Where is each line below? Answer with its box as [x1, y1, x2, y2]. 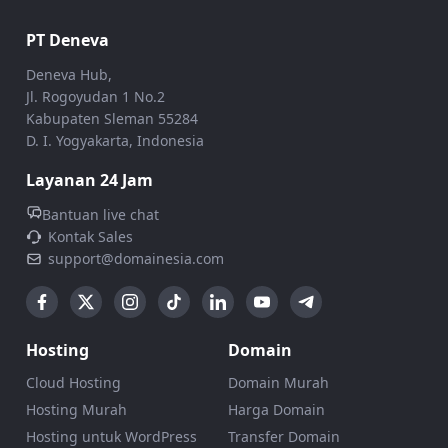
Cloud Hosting [25, 373, 121, 393]
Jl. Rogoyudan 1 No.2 [25, 87, 165, 107]
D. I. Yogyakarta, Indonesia [25, 131, 204, 151]
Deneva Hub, [25, 65, 112, 85]
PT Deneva [25, 29, 109, 52]
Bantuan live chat [41, 205, 159, 225]
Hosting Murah [25, 400, 127, 420]
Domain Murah [228, 373, 329, 393]
